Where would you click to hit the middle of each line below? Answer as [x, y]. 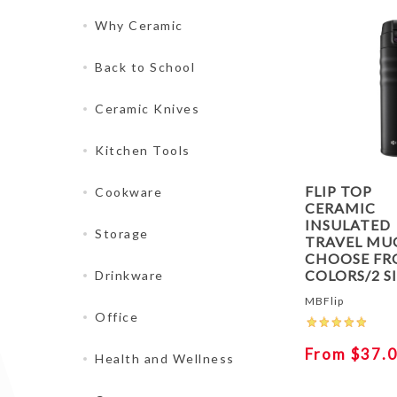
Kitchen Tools [143, 150]
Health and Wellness [165, 358]
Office [117, 317]
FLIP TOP [339, 191]
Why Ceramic [139, 25]
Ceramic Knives [147, 109]
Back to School [145, 67]
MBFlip [325, 300]
